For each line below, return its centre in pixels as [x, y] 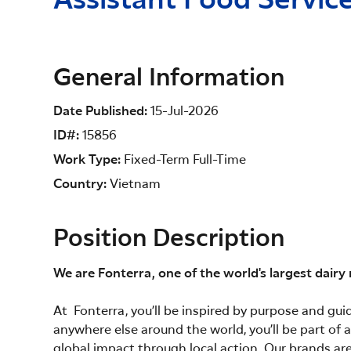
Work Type [87, 160]
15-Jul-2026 [185, 112]
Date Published [100, 112]
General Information [169, 78]
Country [80, 185]
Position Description [169, 239]
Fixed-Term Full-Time [185, 160]
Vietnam [135, 185]
